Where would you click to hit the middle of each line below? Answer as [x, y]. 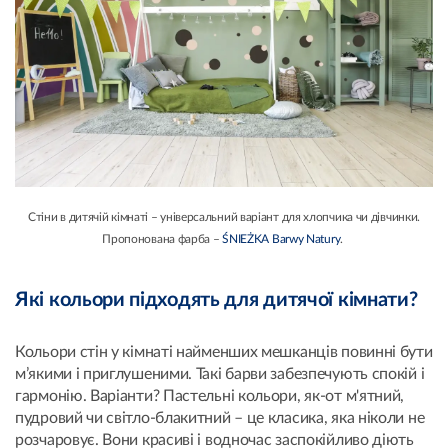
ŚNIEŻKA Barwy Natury [281, 239]
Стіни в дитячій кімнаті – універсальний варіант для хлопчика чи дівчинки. [224, 217]
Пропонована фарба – [162, 239]
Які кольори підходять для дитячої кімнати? [216, 300]
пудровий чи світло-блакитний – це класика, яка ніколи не [220, 418]
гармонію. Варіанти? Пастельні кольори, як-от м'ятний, [210, 396]
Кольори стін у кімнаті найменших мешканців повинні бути [224, 352]
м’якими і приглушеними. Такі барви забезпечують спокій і [220, 374]
